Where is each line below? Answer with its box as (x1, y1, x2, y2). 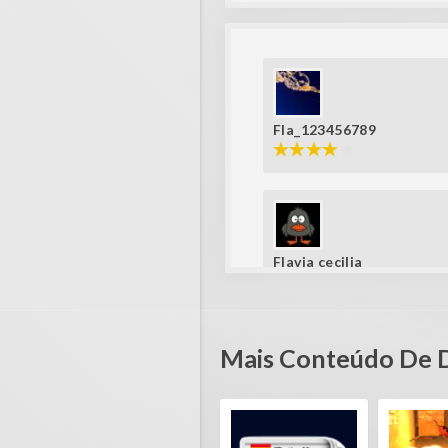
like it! (273, 295, 315, 313)
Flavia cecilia (273, 253, 363, 271)
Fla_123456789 (273, 121, 377, 138)
